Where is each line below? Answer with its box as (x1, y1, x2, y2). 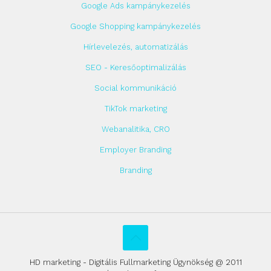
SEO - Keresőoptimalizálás (85, 62, 186, 72)
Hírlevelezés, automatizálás (83, 42, 188, 51)
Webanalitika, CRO (101, 124, 170, 134)
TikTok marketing (104, 103, 167, 113)
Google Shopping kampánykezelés (70, 21, 201, 31)
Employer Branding (100, 145, 171, 154)
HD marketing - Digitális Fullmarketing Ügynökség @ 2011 (29, 257, 242, 267)
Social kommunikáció (94, 83, 177, 93)
